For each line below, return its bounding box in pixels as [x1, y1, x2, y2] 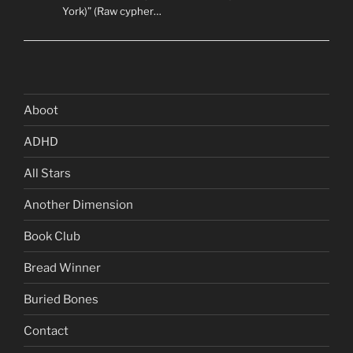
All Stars [24, 165, 71, 180]
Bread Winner [24, 260, 101, 275]
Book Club [24, 229, 80, 243]
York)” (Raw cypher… [61, 4, 162, 17]
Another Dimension [24, 197, 133, 212]
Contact [24, 323, 69, 338]
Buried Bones [24, 292, 98, 307]
